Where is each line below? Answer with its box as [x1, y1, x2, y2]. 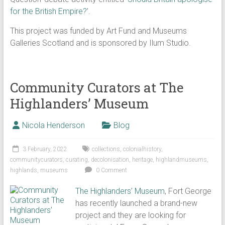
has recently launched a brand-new [75, 198, 198, 208]
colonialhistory [123, 146, 161, 153]
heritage [132, 156, 153, 163]
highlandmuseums [155, 156, 207, 163]
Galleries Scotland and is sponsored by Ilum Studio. [10, 38, 191, 48]
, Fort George [165, 186, 212, 196]
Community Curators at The [10, 79, 184, 96]
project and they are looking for [75, 210, 186, 220]
